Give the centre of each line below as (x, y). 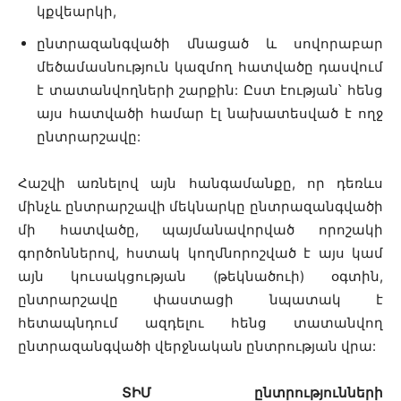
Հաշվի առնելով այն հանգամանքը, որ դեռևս (200, 183)
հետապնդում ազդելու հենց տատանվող (200, 323)
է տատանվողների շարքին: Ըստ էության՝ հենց (210, 90)
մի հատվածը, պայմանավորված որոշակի (200, 230)
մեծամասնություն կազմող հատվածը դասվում (210, 67)
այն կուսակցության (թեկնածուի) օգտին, (200, 276)
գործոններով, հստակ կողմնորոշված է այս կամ (200, 253)
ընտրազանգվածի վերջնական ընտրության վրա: (197, 346)
